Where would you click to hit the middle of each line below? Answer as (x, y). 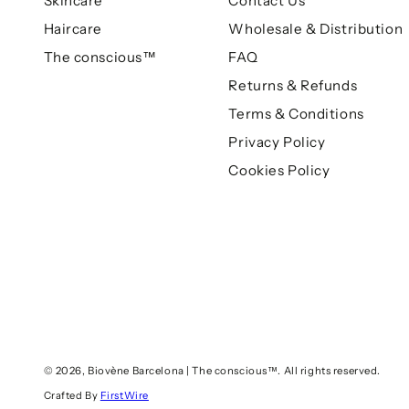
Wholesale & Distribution (316, 29)
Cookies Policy (279, 171)
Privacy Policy (277, 142)
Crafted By (72, 396)
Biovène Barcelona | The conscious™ (183, 370)
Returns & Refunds (293, 86)
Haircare (73, 29)
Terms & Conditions (296, 114)
